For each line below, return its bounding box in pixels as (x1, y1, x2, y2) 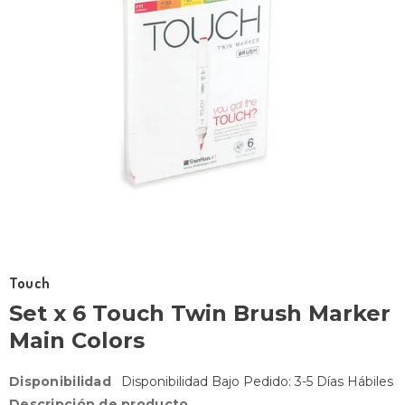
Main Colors (9, 327, 145, 353)
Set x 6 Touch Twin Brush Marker (9, 300, 391, 326)
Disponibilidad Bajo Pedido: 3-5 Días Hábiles (121, 373, 393, 390)
